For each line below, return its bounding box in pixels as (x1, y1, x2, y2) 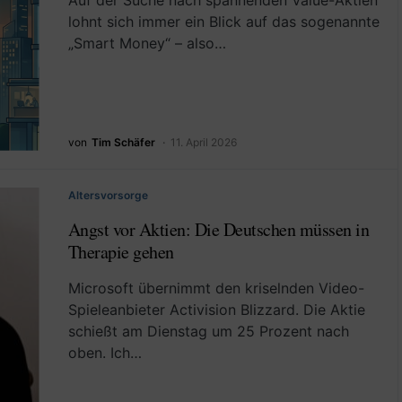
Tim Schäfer (91, 135, 155, 149)
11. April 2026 (170, 135, 237, 149)
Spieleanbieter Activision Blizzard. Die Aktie (67, 300, 365, 319)
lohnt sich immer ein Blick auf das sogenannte (67, 13, 380, 31)
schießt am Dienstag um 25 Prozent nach (67, 321, 349, 340)
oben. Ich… (67, 343, 142, 362)
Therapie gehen (67, 239, 174, 264)
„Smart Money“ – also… (67, 34, 226, 52)
